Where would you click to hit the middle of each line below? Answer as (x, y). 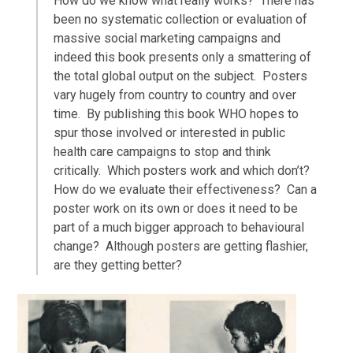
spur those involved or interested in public (169, 132)
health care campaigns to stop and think (162, 151)
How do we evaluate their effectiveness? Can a (185, 189)
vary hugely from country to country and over (175, 95)
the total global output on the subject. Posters (180, 76)
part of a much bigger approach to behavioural (178, 227)
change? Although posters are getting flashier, (180, 246)
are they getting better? (117, 265)
